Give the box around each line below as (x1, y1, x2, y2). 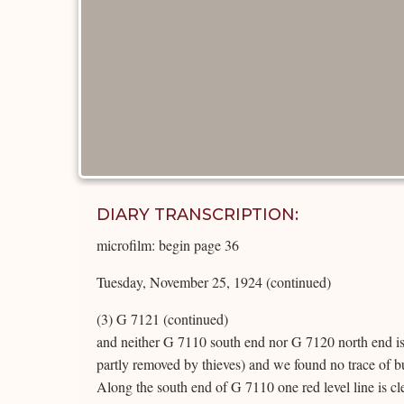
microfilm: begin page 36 (96, 235, 239, 254)
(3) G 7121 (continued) (96, 309, 228, 328)
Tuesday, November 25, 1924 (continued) (96, 272, 331, 291)
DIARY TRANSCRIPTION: (96, 205, 298, 225)
